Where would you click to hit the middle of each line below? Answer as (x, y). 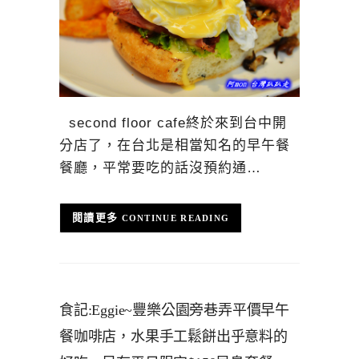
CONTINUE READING (175, 218)
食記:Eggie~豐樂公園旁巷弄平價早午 (174, 310)
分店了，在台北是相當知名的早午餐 (175, 145)
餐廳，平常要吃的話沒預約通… (160, 167)
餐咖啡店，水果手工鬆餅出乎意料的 (173, 336)
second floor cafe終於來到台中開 (173, 123)
